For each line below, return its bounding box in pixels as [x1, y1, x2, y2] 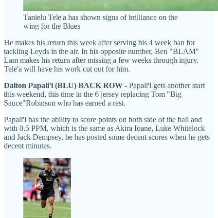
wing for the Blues [23, 21, 80, 30]
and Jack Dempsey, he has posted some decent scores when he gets [4, 132, 210, 141]
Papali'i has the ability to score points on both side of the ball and [4, 115, 202, 124]
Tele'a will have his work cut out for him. [4, 64, 130, 73]
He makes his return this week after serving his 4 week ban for [4, 38, 195, 47]
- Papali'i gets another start [125, 81, 205, 90]
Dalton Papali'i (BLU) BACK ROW [4, 81, 125, 90]
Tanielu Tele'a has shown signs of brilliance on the [23, 13, 178, 21]
